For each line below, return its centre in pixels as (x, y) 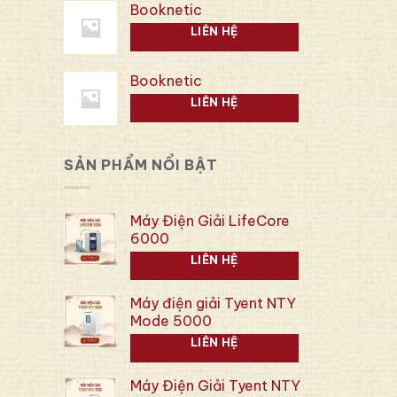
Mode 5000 (171, 320)
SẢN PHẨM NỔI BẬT (141, 165)
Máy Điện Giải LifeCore (210, 220)
